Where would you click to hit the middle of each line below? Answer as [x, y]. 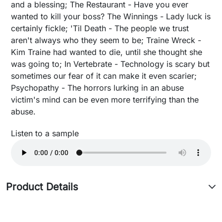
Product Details [42, 187]
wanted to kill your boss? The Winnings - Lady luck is [111, 16]
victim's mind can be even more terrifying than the [105, 100]
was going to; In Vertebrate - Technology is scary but [110, 64]
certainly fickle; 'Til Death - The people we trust [100, 28]
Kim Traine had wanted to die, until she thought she [107, 52]
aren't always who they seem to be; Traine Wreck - [106, 40]
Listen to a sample [45, 133]
